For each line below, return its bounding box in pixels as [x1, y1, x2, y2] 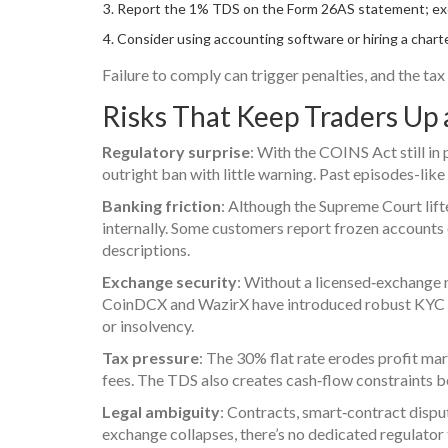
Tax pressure [102, 347, 199, 367]
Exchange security [102, 271, 237, 291]
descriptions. [102, 239, 190, 259]
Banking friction [102, 195, 221, 215]
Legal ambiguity [102, 401, 220, 421]
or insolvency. [102, 315, 194, 335]
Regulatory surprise [102, 141, 250, 161]
